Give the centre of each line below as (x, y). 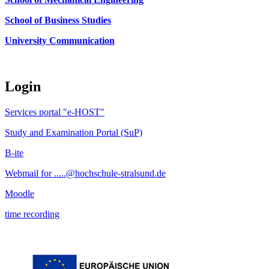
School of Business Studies (58, 20)
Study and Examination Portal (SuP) (74, 132)
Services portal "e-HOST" (55, 112)
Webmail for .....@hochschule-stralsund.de (85, 173)
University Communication (60, 40)
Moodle (20, 193)
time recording (32, 214)
